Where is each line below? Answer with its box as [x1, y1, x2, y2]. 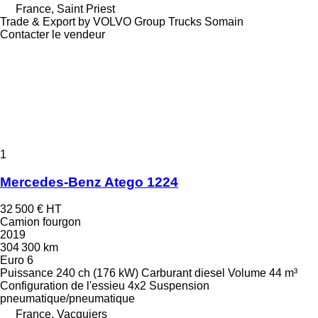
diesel [194, 267, 225, 280]
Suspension [149, 280, 209, 292]
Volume [228, 267, 266, 280]
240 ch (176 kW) [56, 267, 138, 280]
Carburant [141, 267, 192, 280]
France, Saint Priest [16, 2, 115, 15]
